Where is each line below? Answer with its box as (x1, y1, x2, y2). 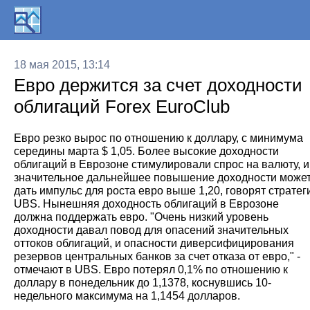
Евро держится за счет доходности (14, 75, 302, 95)
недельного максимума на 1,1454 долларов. (14, 290, 240, 302)
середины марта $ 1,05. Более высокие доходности (14, 145, 279, 157)
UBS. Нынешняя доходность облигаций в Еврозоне (14, 198, 279, 210)
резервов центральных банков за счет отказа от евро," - (14, 250, 300, 262)
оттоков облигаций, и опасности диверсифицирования (14, 237, 294, 249)
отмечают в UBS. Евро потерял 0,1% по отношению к (14, 264, 288, 275)
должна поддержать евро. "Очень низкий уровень (14, 211, 268, 223)
